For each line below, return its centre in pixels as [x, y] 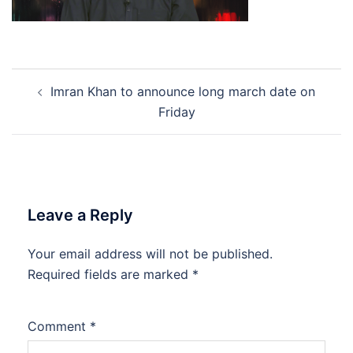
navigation [59, 100]
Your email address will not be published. [150, 254]
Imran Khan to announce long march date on [183, 91]
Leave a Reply [80, 215]
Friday [176, 112]
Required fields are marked [110, 274]
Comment [59, 326]
